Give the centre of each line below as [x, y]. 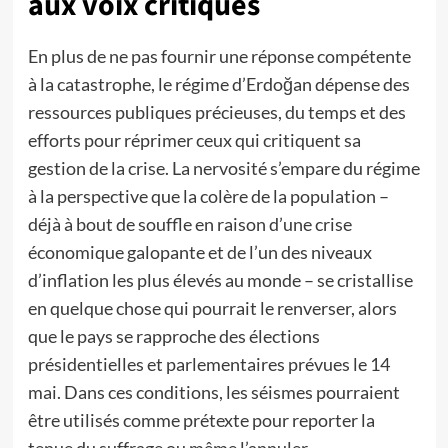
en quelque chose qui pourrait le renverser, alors [212, 308]
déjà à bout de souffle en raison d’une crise [189, 224]
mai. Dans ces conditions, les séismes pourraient [213, 392]
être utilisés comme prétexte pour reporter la [201, 420]
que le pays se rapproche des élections [173, 336]
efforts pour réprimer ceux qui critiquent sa [194, 140]
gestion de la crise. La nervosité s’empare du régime [223, 168]
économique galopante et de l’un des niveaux [199, 252]
